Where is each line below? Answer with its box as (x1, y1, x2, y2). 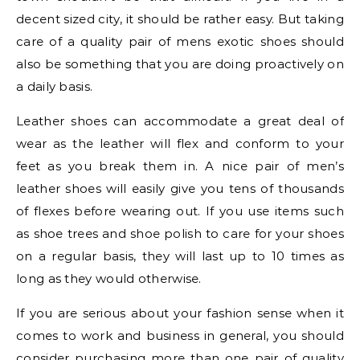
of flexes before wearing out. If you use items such (16, 203, 344, 219)
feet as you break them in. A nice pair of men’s (16, 158, 344, 174)
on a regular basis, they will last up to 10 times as (16, 248, 344, 264)
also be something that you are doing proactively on (16, 56, 344, 72)
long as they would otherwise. (16, 271, 202, 286)
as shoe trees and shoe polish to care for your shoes (16, 226, 344, 241)
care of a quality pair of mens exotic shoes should (16, 34, 344, 49)
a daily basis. (16, 79, 93, 94)
